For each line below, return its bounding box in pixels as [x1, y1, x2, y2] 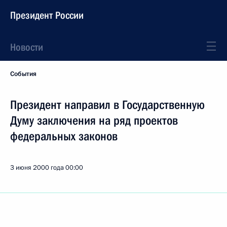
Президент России [10, 9, 84, 21]
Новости [10, 41, 43, 53]
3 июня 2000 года [10, 163, 64, 172]
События [10, 69, 36, 79]
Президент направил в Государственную [10, 98, 205, 112]
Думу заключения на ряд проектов [10, 113, 178, 128]
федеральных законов [10, 129, 118, 143]
